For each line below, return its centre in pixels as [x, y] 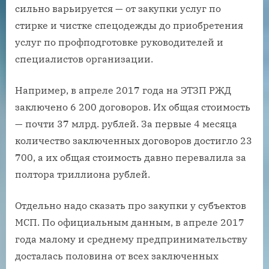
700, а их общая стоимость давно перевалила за [131, 157]
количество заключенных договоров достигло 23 [134, 140]
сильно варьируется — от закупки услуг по [118, 8]
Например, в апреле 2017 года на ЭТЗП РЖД [123, 90]
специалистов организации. [84, 59]
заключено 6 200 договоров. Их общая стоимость [133, 107]
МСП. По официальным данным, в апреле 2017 [130, 222]
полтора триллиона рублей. [83, 174]
